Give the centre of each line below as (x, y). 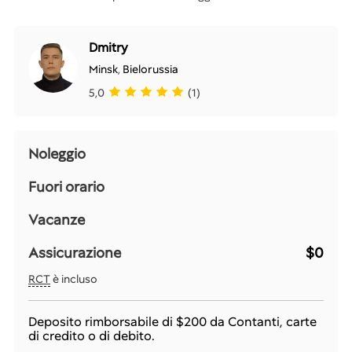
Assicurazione (75, 252)
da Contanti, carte (262, 321)
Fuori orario (66, 186)
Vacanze (57, 219)
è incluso (74, 279)
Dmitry (108, 47)
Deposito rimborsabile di (102, 321)
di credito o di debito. (92, 335)
